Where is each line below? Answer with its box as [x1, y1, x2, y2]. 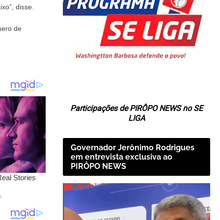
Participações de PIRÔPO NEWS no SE [70, 103, 203, 113]
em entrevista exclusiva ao [71, 152, 172, 162]
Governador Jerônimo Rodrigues [71, 142, 194, 152]
